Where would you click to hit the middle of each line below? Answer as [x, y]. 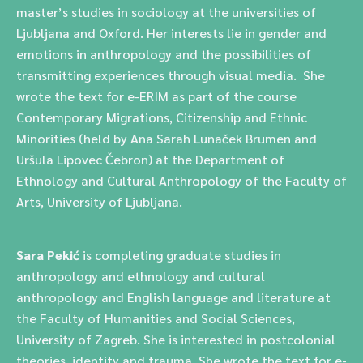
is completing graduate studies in [182, 255]
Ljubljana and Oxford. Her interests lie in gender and [171, 33]
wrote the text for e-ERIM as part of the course [156, 96]
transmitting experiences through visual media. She [171, 75]
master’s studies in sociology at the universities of [166, 12]
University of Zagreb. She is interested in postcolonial [176, 339]
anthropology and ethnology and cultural [141, 276]
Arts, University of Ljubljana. [99, 201]
